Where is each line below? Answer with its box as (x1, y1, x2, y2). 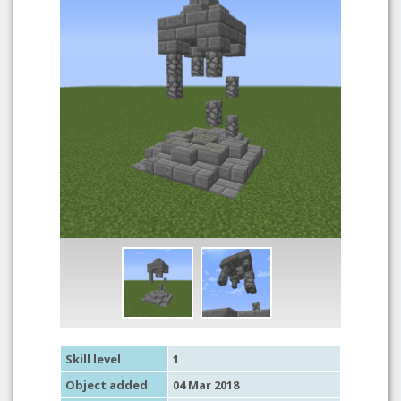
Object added (65, 377, 148, 393)
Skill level (65, 351, 121, 367)
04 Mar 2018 (173, 377, 239, 393)
